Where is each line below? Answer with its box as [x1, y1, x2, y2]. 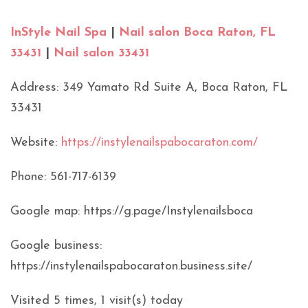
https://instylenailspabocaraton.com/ [61, 136, 258, 150]
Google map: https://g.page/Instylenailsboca [10, 205, 253, 219]
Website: [10, 136, 61, 150]
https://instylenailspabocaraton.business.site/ [10, 260, 252, 274]
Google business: [10, 239, 102, 253]
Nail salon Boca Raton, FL [119, 26, 276, 40]
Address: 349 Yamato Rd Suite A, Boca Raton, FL [10, 81, 287, 95]
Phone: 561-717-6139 [10, 170, 116, 184]
